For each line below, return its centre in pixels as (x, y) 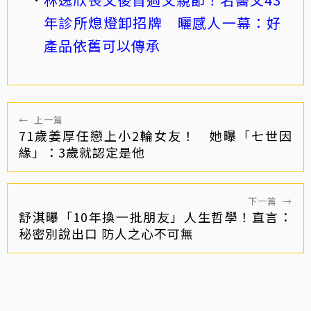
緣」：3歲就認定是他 (82, 152)
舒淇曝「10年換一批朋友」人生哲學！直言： (155, 216)
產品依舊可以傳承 (102, 45)
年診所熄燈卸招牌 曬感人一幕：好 (162, 22)
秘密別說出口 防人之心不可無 (106, 233)
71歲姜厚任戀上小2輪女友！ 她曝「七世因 (155, 135)
